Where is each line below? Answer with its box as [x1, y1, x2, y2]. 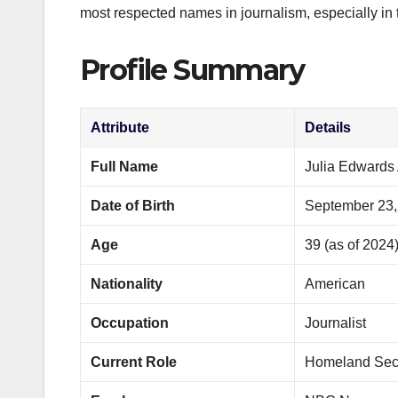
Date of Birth [91, 198, 176, 214]
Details [305, 120, 352, 136]
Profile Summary [80, 52, 304, 87]
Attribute [91, 120, 150, 136]
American [305, 276, 366, 292]
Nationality [91, 276, 163, 292]
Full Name [91, 159, 159, 175]
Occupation [91, 315, 170, 331]
